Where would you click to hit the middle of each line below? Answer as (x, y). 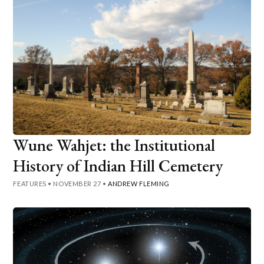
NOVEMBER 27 (77, 183)
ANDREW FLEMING (139, 183)
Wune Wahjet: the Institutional (114, 145)
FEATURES (30, 183)
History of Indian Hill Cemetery (118, 165)
